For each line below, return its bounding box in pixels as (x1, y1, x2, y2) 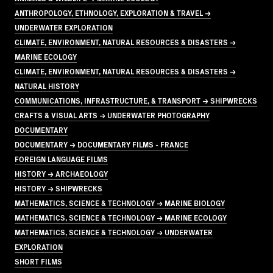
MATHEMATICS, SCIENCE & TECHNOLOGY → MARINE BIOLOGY (15, 197, 225, 208)
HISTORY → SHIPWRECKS (15, 182, 102, 193)
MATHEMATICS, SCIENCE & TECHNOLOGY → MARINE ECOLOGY (15, 211, 227, 222)
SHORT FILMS (15, 255, 62, 266)
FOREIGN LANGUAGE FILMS (15, 153, 108, 164)
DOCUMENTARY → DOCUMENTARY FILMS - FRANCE (15, 138, 188, 149)
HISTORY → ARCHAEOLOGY (15, 168, 108, 179)
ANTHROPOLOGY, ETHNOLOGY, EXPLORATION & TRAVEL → (15, 7, 211, 18)
